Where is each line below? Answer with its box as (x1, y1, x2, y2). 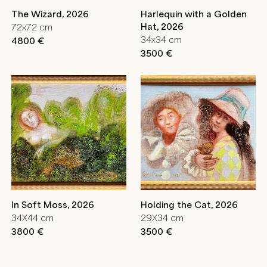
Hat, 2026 (141, 20, 184, 32)
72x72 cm (11, 21, 52, 33)
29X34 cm (141, 212, 184, 223)
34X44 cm (11, 212, 54, 223)
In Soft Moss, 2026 (11, 198, 94, 210)
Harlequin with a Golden (141, 8, 247, 19)
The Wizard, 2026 (11, 8, 89, 19)
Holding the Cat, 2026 (141, 198, 238, 210)
